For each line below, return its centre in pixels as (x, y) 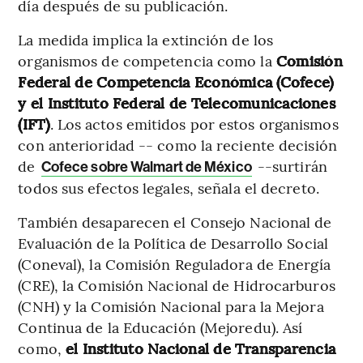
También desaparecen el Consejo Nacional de (175, 222)
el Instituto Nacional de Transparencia (201, 348)
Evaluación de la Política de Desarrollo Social (173, 243)
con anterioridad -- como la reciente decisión (177, 145)
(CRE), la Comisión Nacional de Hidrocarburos (177, 285)
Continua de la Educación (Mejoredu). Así (160, 327)
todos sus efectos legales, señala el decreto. (169, 188)
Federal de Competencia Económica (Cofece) (176, 82)
